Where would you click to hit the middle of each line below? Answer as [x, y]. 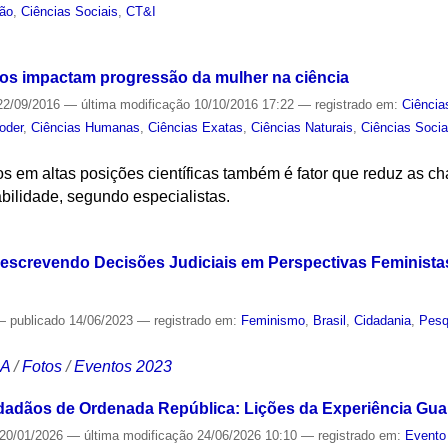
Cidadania [383, 320]
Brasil [330, 320]
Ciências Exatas [196, 127]
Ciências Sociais [70, 12]
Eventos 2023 [123, 366]
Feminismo [273, 320]
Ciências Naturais [302, 127]
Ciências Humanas [86, 127]
